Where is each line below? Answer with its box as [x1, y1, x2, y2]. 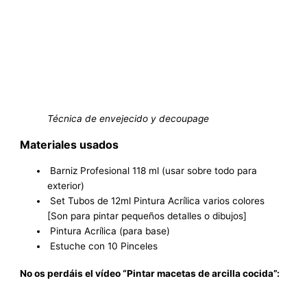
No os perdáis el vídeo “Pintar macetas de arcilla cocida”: [20, 267, 280, 279]
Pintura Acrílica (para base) [47, 225, 171, 236]
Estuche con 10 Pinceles [47, 240, 158, 251]
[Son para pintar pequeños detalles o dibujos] [47, 210, 247, 221]
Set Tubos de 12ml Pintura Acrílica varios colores [47, 195, 265, 206]
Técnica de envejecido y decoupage [47, 112, 210, 124]
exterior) [47, 180, 85, 191]
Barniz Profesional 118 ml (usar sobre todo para [47, 164, 258, 176]
